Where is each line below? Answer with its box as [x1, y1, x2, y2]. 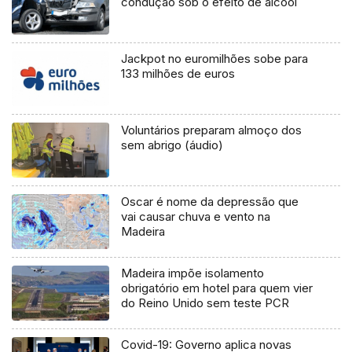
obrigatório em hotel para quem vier [121, 280, 313, 296]
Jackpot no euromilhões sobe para [121, 51, 309, 67]
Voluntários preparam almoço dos [121, 123, 302, 138]
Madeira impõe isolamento [121, 266, 265, 281]
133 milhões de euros [121, 66, 236, 82]
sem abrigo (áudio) [121, 137, 224, 153]
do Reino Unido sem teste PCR [121, 295, 290, 311]
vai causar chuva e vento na [121, 209, 271, 225]
